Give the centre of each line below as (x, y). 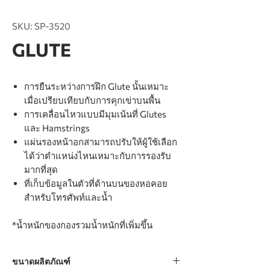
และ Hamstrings (57, 128)
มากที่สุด (41, 169)
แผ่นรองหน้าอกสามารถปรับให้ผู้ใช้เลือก (101, 142)
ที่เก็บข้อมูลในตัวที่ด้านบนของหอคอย (96, 183)
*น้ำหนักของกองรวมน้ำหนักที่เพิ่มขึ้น (82, 225)
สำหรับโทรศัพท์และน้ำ (68, 197)
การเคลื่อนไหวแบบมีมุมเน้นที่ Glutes (95, 114)
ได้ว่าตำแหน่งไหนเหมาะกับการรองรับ (98, 155)
